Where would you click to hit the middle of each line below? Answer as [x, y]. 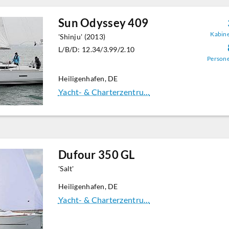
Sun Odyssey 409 [103, 23]
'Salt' [66, 169]
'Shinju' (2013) [82, 37]
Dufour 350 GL [96, 155]
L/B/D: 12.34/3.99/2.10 [96, 50]
